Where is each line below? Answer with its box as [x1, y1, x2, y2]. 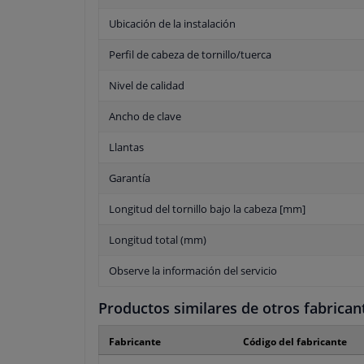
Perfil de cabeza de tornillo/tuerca [109, 47, 271, 63]
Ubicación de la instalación [109, 16, 236, 32]
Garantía [109, 171, 150, 186]
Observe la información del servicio [109, 263, 277, 279]
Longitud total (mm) [109, 232, 206, 248]
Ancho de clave [109, 109, 181, 124]
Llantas [109, 140, 144, 155]
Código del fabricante [243, 335, 347, 349]
